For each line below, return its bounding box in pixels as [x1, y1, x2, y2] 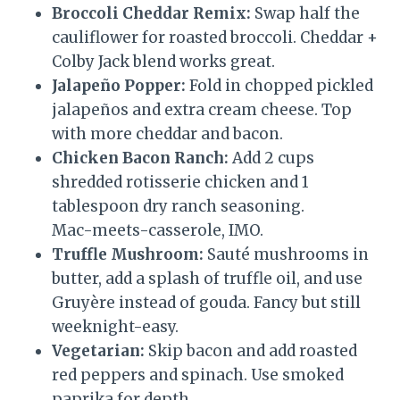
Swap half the [251, 4, 360, 24]
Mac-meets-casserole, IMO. [52, 221, 263, 241]
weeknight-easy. [52, 317, 179, 337]
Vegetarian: [52, 341, 145, 362]
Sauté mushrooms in [204, 245, 369, 265]
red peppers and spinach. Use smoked [52, 365, 344, 386]
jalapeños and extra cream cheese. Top [52, 100, 352, 121]
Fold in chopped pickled [186, 76, 373, 96]
